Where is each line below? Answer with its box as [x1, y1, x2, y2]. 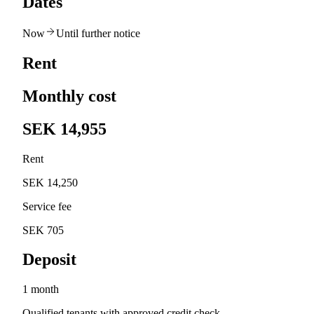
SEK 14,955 [22, 119, 107, 138]
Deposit [22, 250, 76, 269]
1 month [22, 283, 59, 296]
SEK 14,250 [22, 176, 78, 189]
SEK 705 [22, 224, 64, 236]
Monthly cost [22, 86, 116, 105]
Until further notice [56, 27, 140, 39]
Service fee [22, 200, 71, 212]
